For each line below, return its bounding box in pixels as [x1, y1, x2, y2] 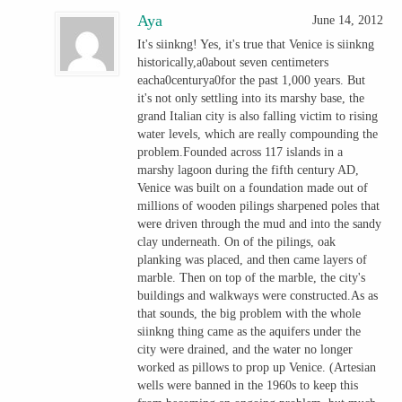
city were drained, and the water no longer [137, 342, 354, 356]
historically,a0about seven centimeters [137, 55, 329, 69]
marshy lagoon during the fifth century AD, [137, 162, 360, 177]
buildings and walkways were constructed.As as [137, 288, 379, 302]
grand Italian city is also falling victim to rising [137, 109, 379, 123]
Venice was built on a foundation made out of [137, 180, 369, 195]
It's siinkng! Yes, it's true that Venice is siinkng [137, 37, 375, 51]
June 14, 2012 [311, 13, 383, 27]
